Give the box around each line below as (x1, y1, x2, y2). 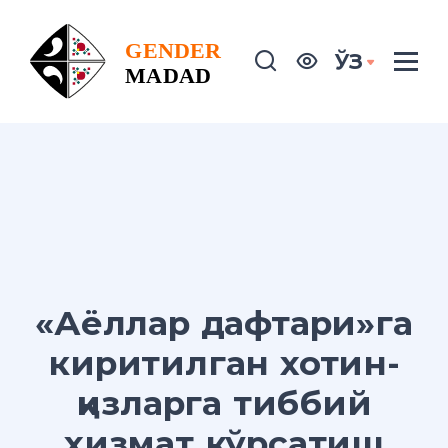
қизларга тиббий (76, 383, 372, 424)
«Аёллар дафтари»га (35, 303, 413, 344)
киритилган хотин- (48, 343, 400, 384)
